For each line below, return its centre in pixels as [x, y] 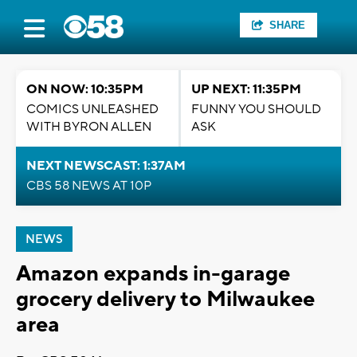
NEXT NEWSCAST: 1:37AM [106, 166]
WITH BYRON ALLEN [89, 127]
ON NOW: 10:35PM [85, 89]
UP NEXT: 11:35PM [246, 89]
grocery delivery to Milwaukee [165, 299]
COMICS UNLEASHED [92, 109]
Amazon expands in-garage [153, 274]
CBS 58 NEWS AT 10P [89, 186]
